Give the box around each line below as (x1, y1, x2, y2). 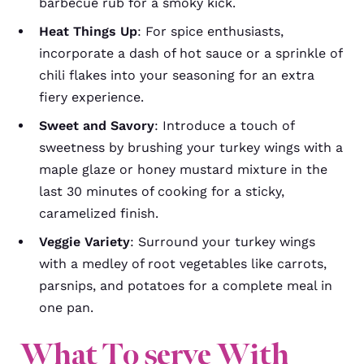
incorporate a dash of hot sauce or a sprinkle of (39, 45, 342, 61)
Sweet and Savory (39, 117, 154, 133)
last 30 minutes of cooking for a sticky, (39, 183, 284, 199)
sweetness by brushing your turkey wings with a (39, 139, 343, 155)
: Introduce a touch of (154, 117, 294, 133)
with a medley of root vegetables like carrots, (39, 255, 327, 271)
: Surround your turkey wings (130, 233, 315, 249)
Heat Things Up (39, 23, 137, 39)
